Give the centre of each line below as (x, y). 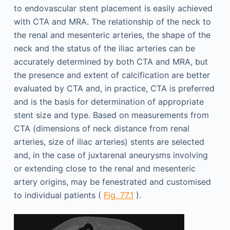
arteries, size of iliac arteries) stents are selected (109, 142)
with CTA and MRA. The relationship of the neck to (112, 22)
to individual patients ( (59, 195)
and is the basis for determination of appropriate (109, 102)
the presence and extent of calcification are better (112, 75)
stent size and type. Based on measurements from (111, 115)
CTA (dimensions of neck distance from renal (101, 128)
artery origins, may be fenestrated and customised (112, 182)
